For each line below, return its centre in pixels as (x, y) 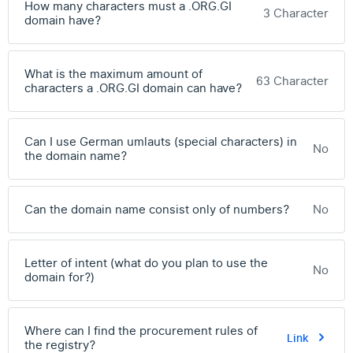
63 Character (292, 81)
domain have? (63, 20)
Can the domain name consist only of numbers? (157, 210)
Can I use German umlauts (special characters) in (161, 142)
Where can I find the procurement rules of (141, 331)
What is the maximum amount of (113, 74)
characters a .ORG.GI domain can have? (133, 88)
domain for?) (59, 277)
